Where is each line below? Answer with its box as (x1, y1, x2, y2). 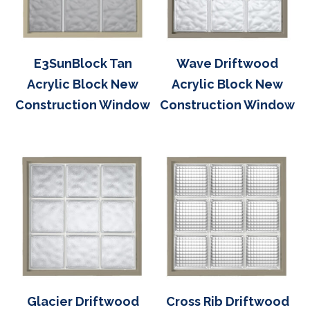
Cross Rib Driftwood (165, 293, 289, 309)
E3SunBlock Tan (33, 55, 132, 71)
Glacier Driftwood (26, 293, 139, 309)
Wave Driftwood (176, 55, 278, 71)
